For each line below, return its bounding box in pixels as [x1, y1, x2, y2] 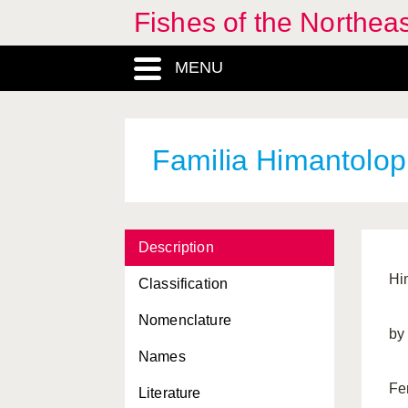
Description [138, 240, 214, 255]
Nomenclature [138, 312, 231, 328]
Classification [138, 276, 229, 291]
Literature [138, 385, 201, 401]
